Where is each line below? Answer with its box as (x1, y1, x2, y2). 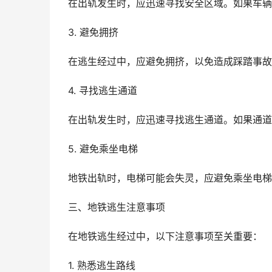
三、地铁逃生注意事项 (68, 202, 165, 213)
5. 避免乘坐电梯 (68, 143, 138, 155)
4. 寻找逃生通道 (68, 85, 137, 97)
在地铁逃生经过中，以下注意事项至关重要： (68, 231, 262, 242)
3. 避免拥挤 (68, 27, 118, 38)
